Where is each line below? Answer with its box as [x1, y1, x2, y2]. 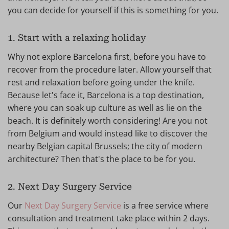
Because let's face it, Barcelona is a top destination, [8, 89, 204, 101]
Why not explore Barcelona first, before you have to [8, 51, 206, 63]
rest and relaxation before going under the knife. [8, 77, 195, 88]
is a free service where [121, 200, 209, 212]
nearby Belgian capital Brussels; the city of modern [8, 141, 202, 152]
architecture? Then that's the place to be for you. [8, 153, 195, 165]
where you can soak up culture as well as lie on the [8, 102, 202, 114]
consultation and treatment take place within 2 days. [8, 213, 210, 224]
